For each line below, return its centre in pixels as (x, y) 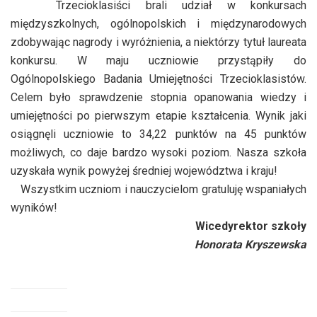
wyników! (34, 207)
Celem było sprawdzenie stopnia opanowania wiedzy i (158, 97)
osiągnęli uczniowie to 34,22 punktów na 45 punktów (158, 134)
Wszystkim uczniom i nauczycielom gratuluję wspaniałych (158, 189)
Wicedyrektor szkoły (251, 226)
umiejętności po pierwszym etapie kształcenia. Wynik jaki (158, 115)
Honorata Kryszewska (250, 244)
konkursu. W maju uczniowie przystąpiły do (158, 60)
